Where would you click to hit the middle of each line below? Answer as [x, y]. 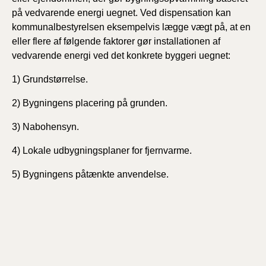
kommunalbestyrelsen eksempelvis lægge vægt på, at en [131, 27]
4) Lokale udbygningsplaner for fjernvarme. [102, 151]
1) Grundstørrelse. [50, 79]
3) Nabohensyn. [45, 127]
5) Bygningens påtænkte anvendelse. [90, 174]
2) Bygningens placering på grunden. [90, 103]
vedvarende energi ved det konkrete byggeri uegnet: [121, 56]
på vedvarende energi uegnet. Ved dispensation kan [121, 13]
